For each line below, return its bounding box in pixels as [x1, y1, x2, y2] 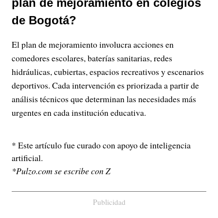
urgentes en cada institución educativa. [12, 107, 146, 118]
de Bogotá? [12, 14, 76, 27]
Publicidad [92, 197, 126, 207]
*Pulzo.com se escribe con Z [12, 165, 110, 177]
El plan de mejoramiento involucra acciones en [12, 38, 174, 50]
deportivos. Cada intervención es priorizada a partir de [12, 79, 199, 91]
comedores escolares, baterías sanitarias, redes [12, 52, 172, 64]
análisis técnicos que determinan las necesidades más [12, 93, 196, 105]
